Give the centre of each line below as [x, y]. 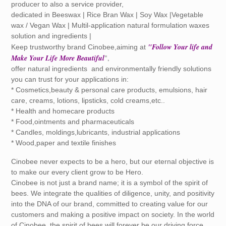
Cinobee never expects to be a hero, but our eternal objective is [113, 162]
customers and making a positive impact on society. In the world [113, 215]
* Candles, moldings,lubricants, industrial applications [96, 132]
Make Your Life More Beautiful [58, 58]
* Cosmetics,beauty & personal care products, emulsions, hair [109, 90]
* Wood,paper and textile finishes [64, 143]
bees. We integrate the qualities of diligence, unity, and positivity [113, 193]
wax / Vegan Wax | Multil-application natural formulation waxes [110, 25]
